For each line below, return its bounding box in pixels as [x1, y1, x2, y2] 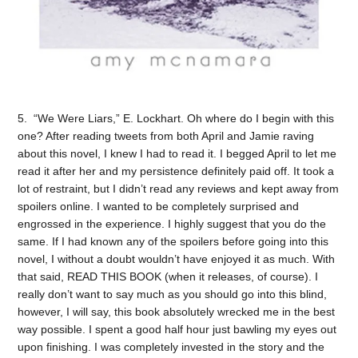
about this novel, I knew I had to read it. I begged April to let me [18, 146, 337, 160]
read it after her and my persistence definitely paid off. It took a [18, 164, 335, 177]
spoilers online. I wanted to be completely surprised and [18, 199, 300, 213]
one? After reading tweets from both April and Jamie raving [18, 129, 315, 142]
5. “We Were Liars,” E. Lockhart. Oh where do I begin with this [18, 111, 335, 125]
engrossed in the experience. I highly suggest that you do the [18, 217, 327, 230]
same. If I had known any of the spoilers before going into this [18, 234, 329, 248]
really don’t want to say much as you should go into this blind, [18, 287, 328, 300]
